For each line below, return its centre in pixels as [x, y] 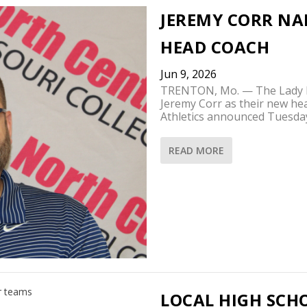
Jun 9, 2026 [188, 74]
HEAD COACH [215, 47]
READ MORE [196, 151]
